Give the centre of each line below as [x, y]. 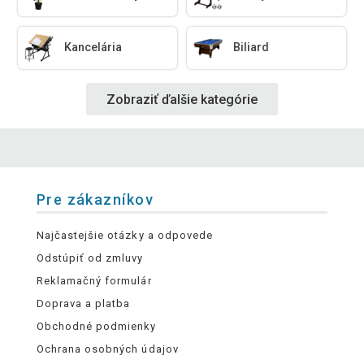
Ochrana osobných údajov [107, 349]
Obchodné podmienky [96, 327]
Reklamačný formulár [94, 281]
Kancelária [93, 48]
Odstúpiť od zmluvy [90, 258]
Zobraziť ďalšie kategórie [182, 99]
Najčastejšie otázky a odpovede [124, 236]
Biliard [251, 48]
